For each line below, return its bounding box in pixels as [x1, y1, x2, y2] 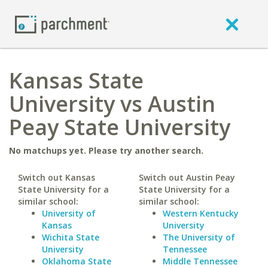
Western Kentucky [162, 208, 239, 219]
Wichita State [42, 232, 99, 243]
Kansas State [9, 66, 144, 95]
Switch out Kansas [18, 172, 95, 183]
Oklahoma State [42, 255, 111, 267]
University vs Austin [9, 89, 215, 118]
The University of [162, 232, 235, 243]
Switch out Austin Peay [138, 172, 235, 183]
